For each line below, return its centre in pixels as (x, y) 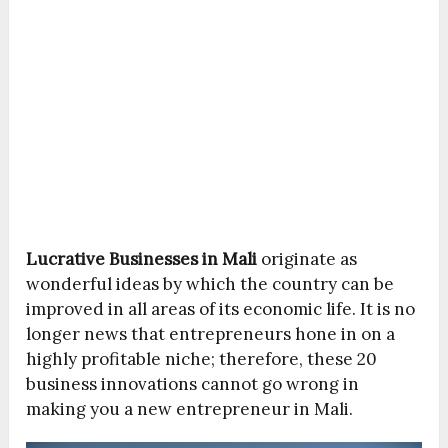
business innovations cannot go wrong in (193, 384)
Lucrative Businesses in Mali (142, 259)
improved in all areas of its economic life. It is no (221, 309)
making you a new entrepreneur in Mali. (190, 409)
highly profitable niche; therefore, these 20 (202, 359)
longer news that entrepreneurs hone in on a (211, 334)
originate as (307, 259)
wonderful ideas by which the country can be (210, 284)
